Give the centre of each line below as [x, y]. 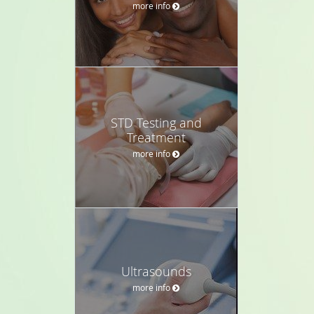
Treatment [156, 137]
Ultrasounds [156, 271]
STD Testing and [156, 122]
